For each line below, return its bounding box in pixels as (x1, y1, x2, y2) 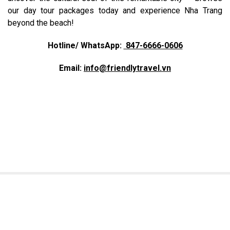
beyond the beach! (8, 17, 74, 28)
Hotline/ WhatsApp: (47, 40, 124, 50)
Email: (59, 63, 84, 73)
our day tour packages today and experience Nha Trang (8, 5, 222, 15)
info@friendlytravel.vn (84, 63, 171, 73)
